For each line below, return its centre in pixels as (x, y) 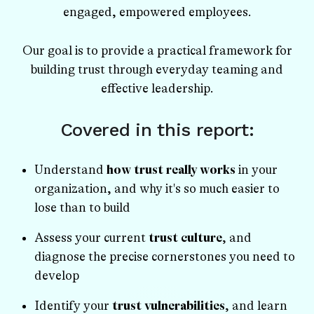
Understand (70, 170)
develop (56, 275)
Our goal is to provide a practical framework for (157, 50)
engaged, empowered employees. (157, 12)
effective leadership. (157, 88)
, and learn (256, 306)
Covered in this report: (157, 129)
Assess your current (91, 238)
